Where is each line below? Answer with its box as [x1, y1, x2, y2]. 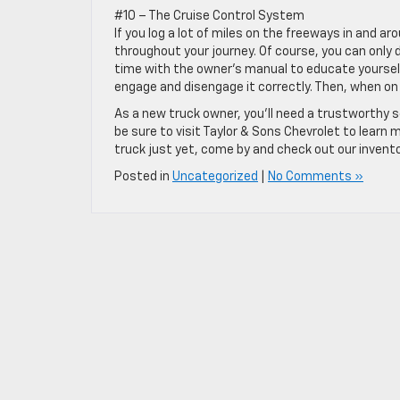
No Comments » [268, 171, 363, 183]
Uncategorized [172, 171, 258, 183]
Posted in [114, 171, 172, 183]
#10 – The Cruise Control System [114, 10, 304, 22]
